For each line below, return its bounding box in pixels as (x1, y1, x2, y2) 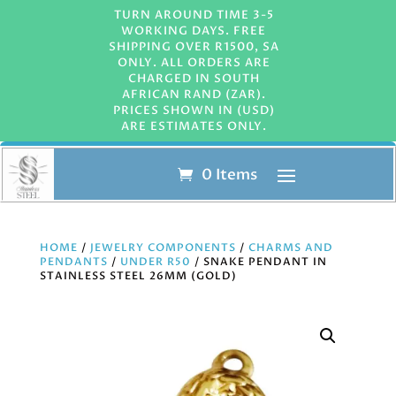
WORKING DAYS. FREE (121, 23, 266, 39)
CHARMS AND (247, 240, 333, 255)
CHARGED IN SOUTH (127, 71, 260, 87)
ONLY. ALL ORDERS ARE (117, 55, 270, 71)
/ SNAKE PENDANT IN (190, 255, 327, 269)
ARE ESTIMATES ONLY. (120, 118, 267, 134)
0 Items (202, 164, 257, 185)
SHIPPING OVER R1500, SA (108, 39, 279, 55)
